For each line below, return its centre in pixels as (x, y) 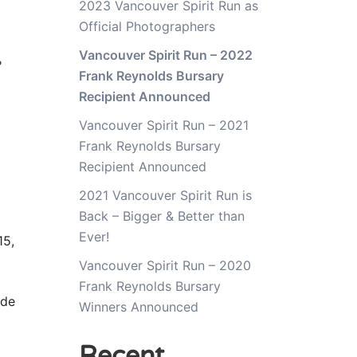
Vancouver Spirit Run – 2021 (163, 125)
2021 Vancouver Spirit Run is (165, 195)
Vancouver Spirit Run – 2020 (165, 265)
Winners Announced (138, 306)
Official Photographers (147, 26)
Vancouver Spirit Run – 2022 (165, 55)
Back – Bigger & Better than (161, 216)
